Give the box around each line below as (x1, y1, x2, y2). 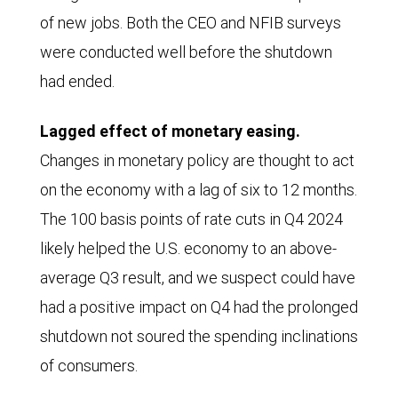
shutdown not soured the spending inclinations (40, 326, 358, 347)
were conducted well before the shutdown (40, 42, 332, 63)
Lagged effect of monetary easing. (40, 121, 300, 142)
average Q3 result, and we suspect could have (40, 267, 355, 289)
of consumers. (40, 355, 138, 377)
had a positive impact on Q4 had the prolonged (40, 297, 358, 318)
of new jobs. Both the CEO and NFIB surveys (40, 12, 341, 34)
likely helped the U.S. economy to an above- (40, 238, 337, 259)
